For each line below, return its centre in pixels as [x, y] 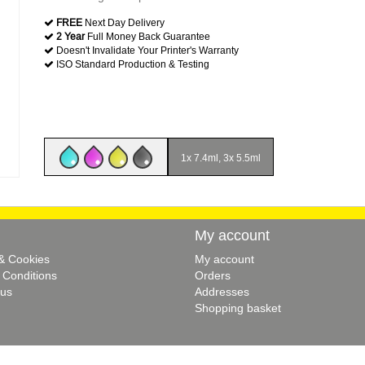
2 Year [70, 36]
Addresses [222, 292]
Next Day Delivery [123, 22]
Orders [213, 275]
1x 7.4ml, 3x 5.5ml [221, 158]
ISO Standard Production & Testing [132, 64]
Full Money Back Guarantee [147, 36]
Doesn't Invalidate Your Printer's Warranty [146, 50]
